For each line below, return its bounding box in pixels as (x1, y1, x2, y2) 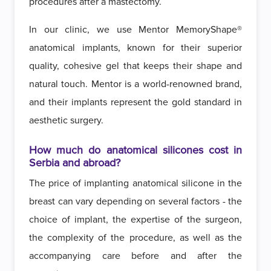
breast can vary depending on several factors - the (29, 195, 242, 207)
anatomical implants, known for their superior (29, 42, 242, 54)
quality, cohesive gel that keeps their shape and (29, 60, 242, 72)
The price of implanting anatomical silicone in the (29, 177, 242, 189)
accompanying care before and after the (29, 250, 242, 262)
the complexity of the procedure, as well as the (29, 232, 242, 244)
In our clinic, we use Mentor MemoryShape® (29, 24, 242, 36)
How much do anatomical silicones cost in (29, 143, 242, 157)
